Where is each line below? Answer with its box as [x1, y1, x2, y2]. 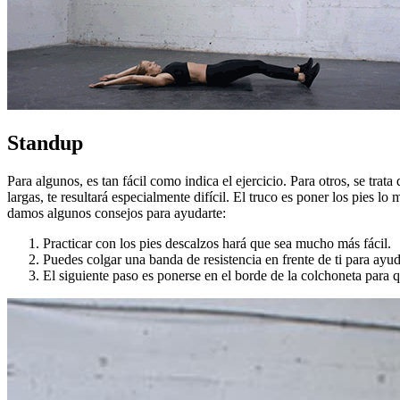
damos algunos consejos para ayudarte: [7, 204, 226, 221]
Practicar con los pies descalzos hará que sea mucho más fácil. [43, 235, 391, 251]
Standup [7, 130, 83, 154]
